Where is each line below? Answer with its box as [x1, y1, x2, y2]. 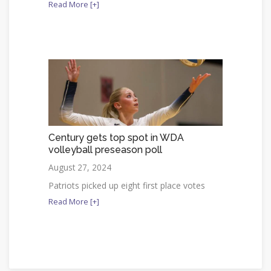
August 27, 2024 [48, 161, 111, 173]
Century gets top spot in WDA [48, 131, 184, 143]
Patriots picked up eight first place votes [48, 179, 205, 191]
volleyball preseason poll [48, 143, 162, 155]
